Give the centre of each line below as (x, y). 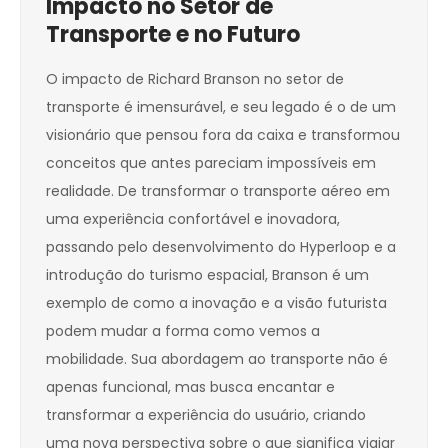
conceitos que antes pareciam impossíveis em (211, 163)
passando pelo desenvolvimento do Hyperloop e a (221, 247)
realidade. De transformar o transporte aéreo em (218, 191)
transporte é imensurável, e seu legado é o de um (221, 107)
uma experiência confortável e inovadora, (193, 219)
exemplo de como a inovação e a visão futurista (216, 303)
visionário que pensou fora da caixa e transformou (223, 135)
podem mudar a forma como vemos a (183, 331)
